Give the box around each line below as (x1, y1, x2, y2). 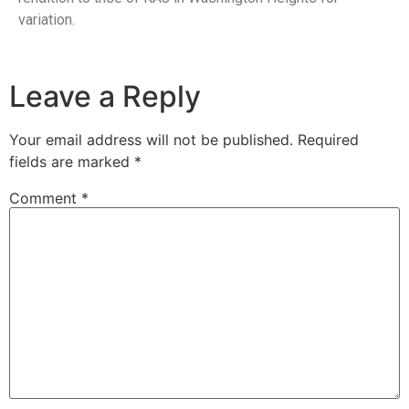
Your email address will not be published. (9, 130, 293, 149)
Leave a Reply (9, 78, 201, 114)
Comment (9, 188, 81, 207)
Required (298, 130, 359, 149)
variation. (18, 11, 75, 29)
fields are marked (9, 152, 134, 171)
